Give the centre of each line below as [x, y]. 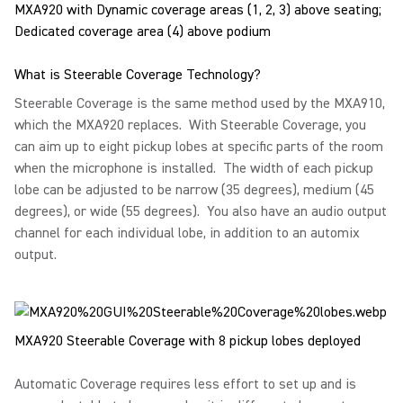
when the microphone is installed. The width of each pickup [194, 168]
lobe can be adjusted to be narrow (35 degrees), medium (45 [194, 190]
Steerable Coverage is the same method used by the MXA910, [200, 103]
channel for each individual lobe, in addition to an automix [187, 233]
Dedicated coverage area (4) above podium [143, 31]
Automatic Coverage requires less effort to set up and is [185, 384]
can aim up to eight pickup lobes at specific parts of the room [199, 147]
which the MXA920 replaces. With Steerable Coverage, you [190, 125]
